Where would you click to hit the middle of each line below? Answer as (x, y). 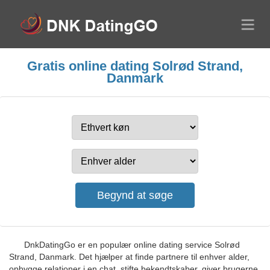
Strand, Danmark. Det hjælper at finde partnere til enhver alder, (129, 257)
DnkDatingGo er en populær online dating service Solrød (132, 245)
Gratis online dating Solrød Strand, (135, 66)
